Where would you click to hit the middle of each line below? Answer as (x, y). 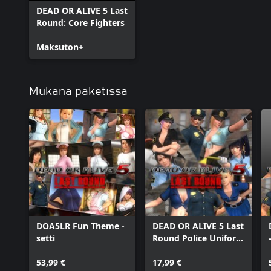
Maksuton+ (60, 47)
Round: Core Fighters (80, 23)
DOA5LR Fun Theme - (80, 226)
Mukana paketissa (78, 91)
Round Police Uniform (198, 238)
